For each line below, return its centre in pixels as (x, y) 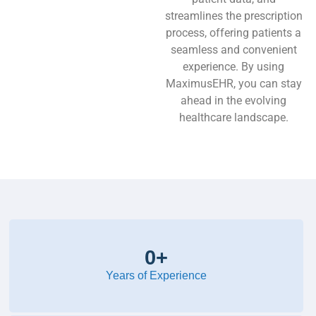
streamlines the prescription (233, 16)
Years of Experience (156, 275)
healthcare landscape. (233, 117)
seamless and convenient (233, 50)
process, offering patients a (234, 33)
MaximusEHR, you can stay (233, 84)
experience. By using (234, 67)
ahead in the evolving (234, 101)
